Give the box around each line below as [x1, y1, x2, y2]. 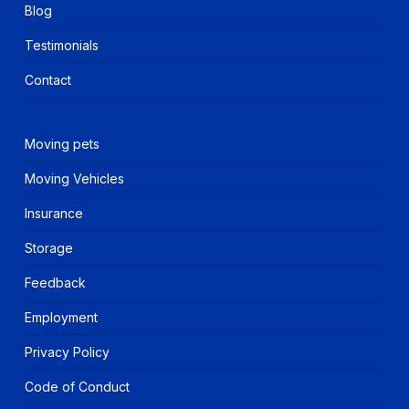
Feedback [24, 275, 86, 290]
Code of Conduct [24, 379, 130, 394]
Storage [24, 240, 73, 256]
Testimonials [24, 37, 99, 53]
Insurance [24, 205, 83, 221]
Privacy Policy [24, 344, 110, 360]
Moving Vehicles [24, 171, 124, 186]
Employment [24, 309, 98, 325]
